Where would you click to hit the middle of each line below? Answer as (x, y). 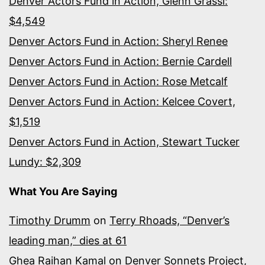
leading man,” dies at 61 (68, 240)
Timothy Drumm (50, 220)
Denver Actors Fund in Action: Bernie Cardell (120, 61)
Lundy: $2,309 (45, 161)
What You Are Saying (63, 191)
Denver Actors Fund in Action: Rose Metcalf (118, 81)
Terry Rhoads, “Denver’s (169, 220)
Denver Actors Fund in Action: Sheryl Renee (118, 41)
